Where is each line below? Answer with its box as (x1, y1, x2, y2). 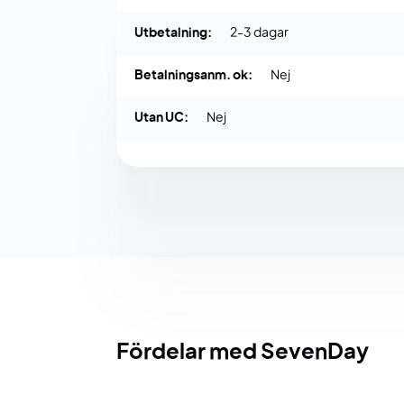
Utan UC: (134, 112, 188, 125)
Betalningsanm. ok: (134, 69, 252, 83)
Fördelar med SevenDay (116, 342, 369, 364)
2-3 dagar (230, 27, 289, 41)
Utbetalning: (134, 27, 212, 41)
